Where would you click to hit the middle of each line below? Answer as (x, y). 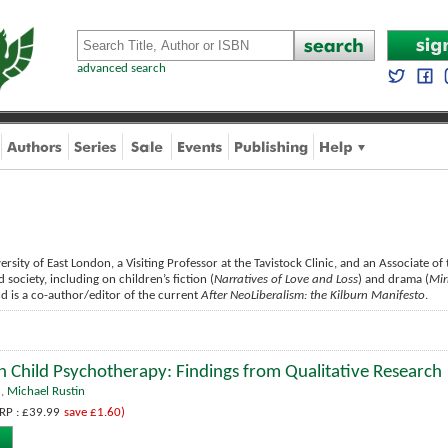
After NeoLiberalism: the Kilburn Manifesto (313, 295)
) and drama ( (393, 279)
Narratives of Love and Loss (286, 279)
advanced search (121, 68)
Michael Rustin (46, 391)
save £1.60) (94, 412)
